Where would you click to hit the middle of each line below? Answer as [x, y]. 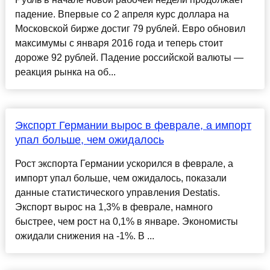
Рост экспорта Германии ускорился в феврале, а [124, 164]
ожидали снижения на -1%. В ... [84, 236]
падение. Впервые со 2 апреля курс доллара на [122, 14]
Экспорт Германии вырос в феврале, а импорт [133, 126]
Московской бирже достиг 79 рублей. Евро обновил [130, 29]
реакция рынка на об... [65, 72]
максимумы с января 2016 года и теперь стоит [119, 43]
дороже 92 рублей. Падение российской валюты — [129, 58]
